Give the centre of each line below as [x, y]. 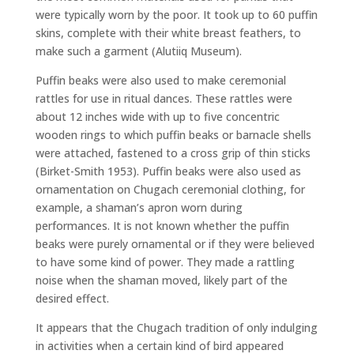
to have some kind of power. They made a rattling [165, 262]
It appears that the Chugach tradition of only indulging [176, 328]
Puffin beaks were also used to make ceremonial [160, 81]
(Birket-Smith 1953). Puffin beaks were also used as [168, 171]
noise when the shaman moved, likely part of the [161, 281]
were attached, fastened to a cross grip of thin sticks [173, 153]
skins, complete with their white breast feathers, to [168, 33]
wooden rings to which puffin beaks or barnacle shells [173, 135]
